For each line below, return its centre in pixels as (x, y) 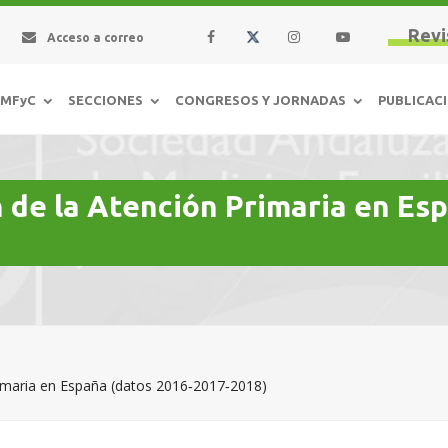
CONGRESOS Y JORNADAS (260, 99)
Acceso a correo (94, 37)
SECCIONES (105, 99)
